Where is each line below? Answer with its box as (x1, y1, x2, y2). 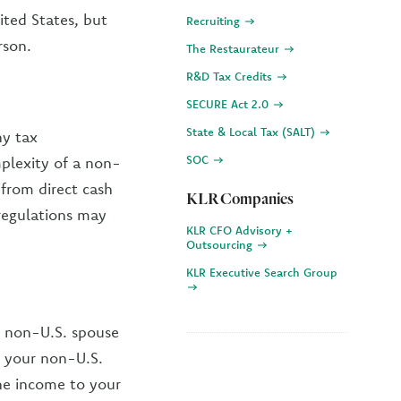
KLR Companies (186, 189, 294, 208)
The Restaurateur (186, 41, 283, 55)
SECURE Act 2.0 (186, 97, 272, 111)
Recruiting (186, 13, 243, 28)
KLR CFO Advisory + (186, 223, 293, 237)
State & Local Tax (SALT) (186, 124, 319, 139)
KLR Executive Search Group (186, 265, 337, 279)
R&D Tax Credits (186, 69, 276, 83)
